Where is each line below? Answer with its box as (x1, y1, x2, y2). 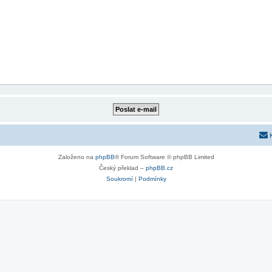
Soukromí (106, 175, 133, 182)
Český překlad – (99, 164, 146, 171)
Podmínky (138, 175, 166, 182)
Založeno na (58, 153, 95, 160)
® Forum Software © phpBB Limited (114, 153, 214, 160)
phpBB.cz (146, 164, 173, 171)
